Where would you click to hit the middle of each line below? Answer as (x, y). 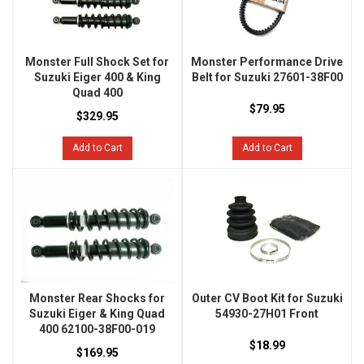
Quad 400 (97, 93)
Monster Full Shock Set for (97, 62)
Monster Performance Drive (267, 62)
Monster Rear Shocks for (97, 299)
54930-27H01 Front (267, 314)
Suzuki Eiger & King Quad (97, 314)
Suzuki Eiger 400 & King (97, 78)
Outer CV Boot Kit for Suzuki (267, 299)
